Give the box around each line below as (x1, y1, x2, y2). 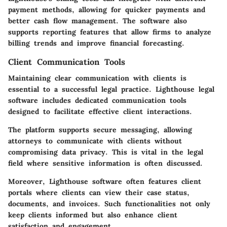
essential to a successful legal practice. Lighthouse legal (8, 85, 214, 94)
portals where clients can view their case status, (8, 188, 190, 198)
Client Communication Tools (8, 57, 125, 67)
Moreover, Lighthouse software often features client (8, 177, 201, 186)
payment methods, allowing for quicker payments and (8, 5, 205, 15)
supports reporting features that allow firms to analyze (8, 27, 211, 37)
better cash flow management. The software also (8, 16, 187, 26)
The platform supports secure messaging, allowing (8, 125, 192, 135)
